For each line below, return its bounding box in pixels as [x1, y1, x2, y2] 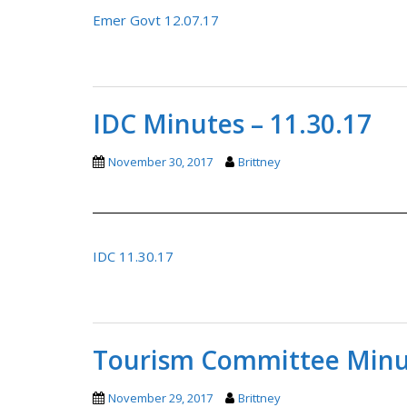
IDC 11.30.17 [93, 246, 174, 265]
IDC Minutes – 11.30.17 [93, 105, 372, 141]
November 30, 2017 [108, 153, 213, 170]
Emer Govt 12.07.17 [93, 10, 219, 29]
